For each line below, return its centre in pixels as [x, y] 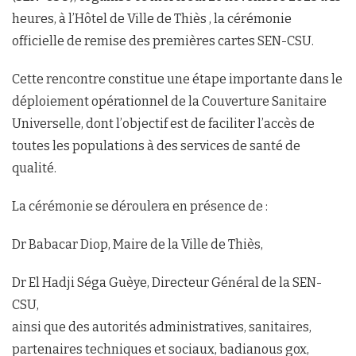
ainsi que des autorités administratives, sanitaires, [162, 327]
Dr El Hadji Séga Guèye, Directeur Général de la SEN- [167, 282]
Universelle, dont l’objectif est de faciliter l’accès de [163, 123]
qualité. [34, 168]
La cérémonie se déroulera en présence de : [140, 206]
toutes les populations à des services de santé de [156, 145]
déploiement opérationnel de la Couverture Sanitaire [169, 101]
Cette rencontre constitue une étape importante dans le [177, 79]
